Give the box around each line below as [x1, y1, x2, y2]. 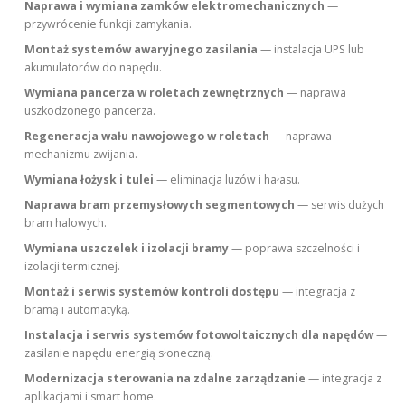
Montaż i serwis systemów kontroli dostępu [24, 284, 280, 299]
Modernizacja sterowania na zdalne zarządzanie [24, 371, 306, 386]
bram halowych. [24, 215, 108, 231]
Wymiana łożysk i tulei [24, 172, 155, 187]
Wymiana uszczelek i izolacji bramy [24, 240, 230, 256]
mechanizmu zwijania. [24, 146, 138, 162]
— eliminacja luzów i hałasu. [154, 172, 301, 187]
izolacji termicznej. [24, 259, 121, 274]
